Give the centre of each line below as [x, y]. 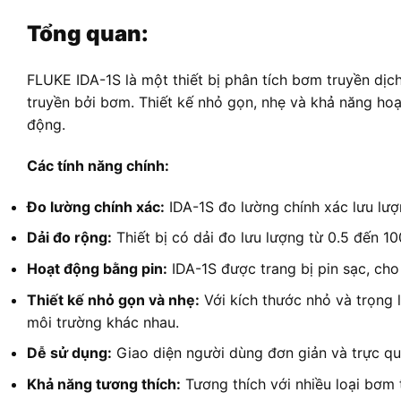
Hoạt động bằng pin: [97, 269]
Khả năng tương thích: [104, 384]
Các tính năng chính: [98, 166]
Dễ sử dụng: [69, 353]
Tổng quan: [88, 34]
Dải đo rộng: [69, 238]
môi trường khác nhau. [103, 322]
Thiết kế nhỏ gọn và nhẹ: [113, 299]
